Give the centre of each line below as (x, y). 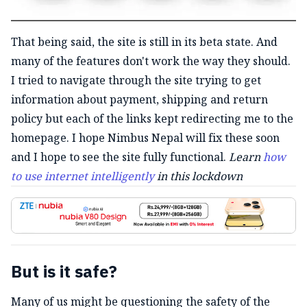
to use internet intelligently (83, 176)
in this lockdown (198, 176)
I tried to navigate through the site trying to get (136, 80)
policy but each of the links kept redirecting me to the (152, 118)
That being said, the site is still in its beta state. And (144, 41)
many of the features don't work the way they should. (151, 61)
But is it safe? (64, 273)
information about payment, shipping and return (139, 99)
